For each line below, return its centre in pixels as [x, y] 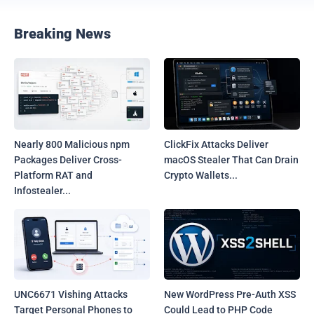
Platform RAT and [53, 175]
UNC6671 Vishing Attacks [71, 295]
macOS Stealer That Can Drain [232, 159]
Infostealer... [42, 190]
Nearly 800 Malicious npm [72, 144]
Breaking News [62, 34]
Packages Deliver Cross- [68, 159]
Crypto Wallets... [201, 175]
